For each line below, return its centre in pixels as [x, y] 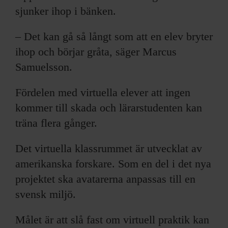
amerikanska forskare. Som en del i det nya [113, 163]
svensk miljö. [46, 194]
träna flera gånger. [56, 123]
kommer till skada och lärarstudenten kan [109, 107]
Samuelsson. [44, 67]
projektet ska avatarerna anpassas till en [105, 179]
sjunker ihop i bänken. [66, 11]
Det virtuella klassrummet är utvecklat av [109, 148]
